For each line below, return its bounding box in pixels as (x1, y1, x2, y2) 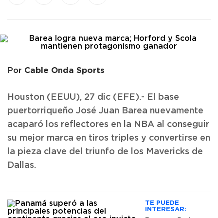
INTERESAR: (145, 205, 186, 212)
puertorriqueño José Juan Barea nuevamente (7, 107, 203, 115)
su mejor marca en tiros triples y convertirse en (7, 134, 210, 143)
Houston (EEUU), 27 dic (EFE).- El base (7, 93, 179, 102)
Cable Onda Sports (24, 65, 105, 74)
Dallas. (7, 161, 36, 170)
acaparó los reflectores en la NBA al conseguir (7, 120, 209, 129)
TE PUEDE (145, 199, 179, 206)
